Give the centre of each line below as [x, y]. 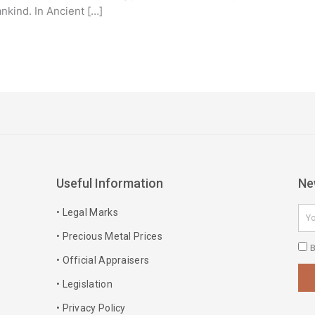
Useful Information [109, 184]
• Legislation [84, 284]
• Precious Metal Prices [109, 237]
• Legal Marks [87, 213]
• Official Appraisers [103, 261]
